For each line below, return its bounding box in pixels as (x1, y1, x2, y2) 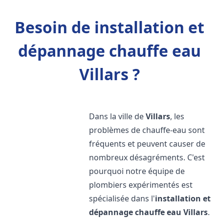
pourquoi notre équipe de (89, 166, 185, 176)
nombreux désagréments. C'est (89, 152, 205, 163)
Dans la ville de (89, 111, 146, 122)
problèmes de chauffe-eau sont (89, 125, 205, 135)
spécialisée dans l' (89, 193, 155, 204)
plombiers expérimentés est (89, 179, 193, 190)
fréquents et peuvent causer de (89, 138, 206, 149)
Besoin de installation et (15, 17, 204, 38)
